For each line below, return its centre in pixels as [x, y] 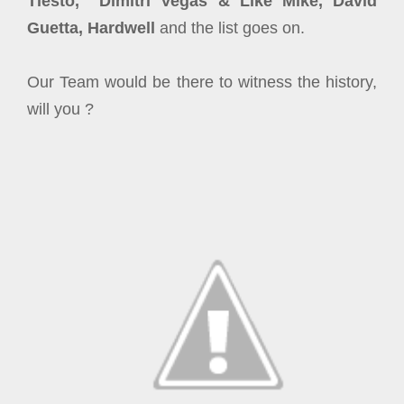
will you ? [63, 109]
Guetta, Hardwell [91, 28]
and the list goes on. [230, 28]
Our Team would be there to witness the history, [202, 82]
